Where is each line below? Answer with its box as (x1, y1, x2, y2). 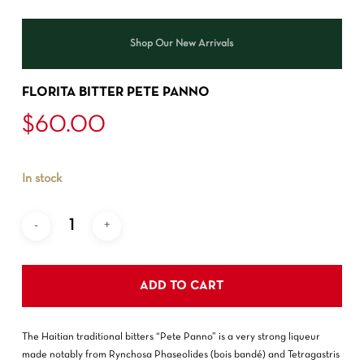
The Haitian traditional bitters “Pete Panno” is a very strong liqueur (21, 331, 320, 342)
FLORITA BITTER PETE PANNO (21, 85, 210, 98)
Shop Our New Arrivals (130, 39, 234, 50)
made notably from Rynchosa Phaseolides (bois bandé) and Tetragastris (21, 349, 340, 360)
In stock (21, 172, 62, 184)
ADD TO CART (140, 279, 224, 292)
